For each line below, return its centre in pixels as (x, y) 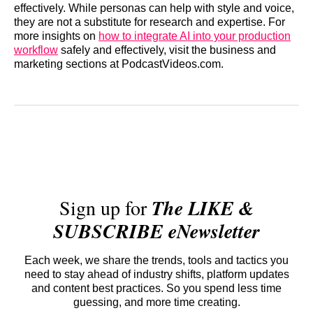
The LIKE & (203, 208)
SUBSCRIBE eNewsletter (156, 231)
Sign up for (105, 207)
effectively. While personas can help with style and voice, (154, 8)
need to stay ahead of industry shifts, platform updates (156, 274)
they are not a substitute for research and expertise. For (150, 22)
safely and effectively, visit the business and (167, 50)
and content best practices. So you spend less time (156, 288)
